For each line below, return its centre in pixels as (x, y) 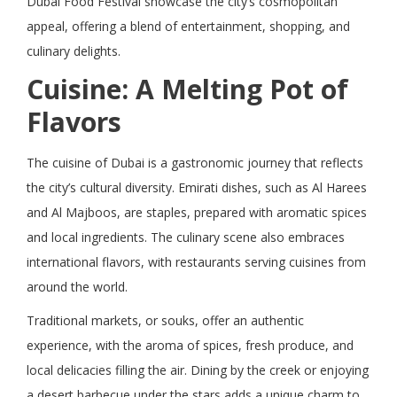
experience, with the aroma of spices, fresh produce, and (190, 345)
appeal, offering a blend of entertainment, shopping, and (188, 26)
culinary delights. (74, 51)
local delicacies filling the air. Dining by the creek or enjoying (198, 370)
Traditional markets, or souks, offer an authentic (165, 320)
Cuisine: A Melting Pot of (187, 89)
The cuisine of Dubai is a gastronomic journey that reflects (195, 162)
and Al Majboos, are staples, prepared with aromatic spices (197, 212)
